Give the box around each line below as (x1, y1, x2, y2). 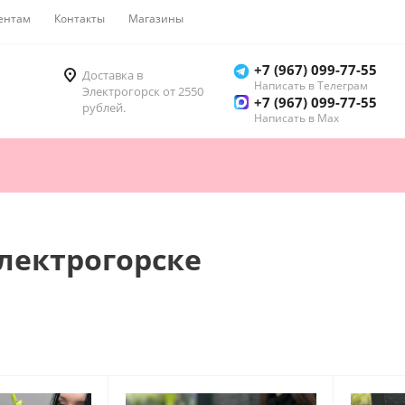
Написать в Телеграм (254, 78, 368, 94)
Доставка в (82, 67, 143, 84)
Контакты (54, 11, 105, 26)
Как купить (207, 11, 264, 26)
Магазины (128, 11, 184, 26)
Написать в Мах (254, 110, 339, 127)
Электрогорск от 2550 (82, 83, 203, 100)
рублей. (82, 99, 126, 117)
